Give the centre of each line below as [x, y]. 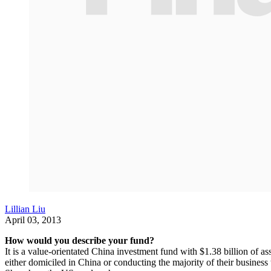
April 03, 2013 [33, 220]
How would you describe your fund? [80, 240]
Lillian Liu [25, 209]
